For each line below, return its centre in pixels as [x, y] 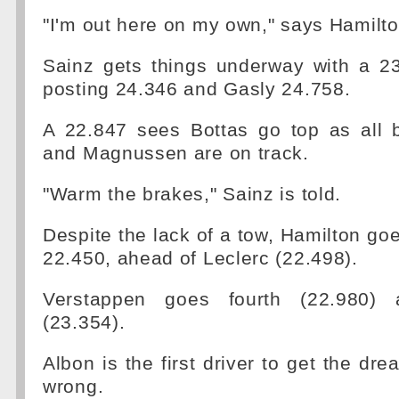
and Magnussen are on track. [176, 153]
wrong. [73, 387]
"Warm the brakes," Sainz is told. [192, 194]
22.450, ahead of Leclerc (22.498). [200, 258]
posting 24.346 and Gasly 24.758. [197, 89]
